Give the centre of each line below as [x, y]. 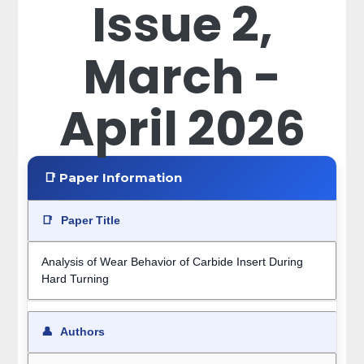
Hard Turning [75, 279]
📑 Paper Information [113, 178]
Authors [81, 332]
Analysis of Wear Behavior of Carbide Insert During [172, 262]
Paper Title [89, 221]
